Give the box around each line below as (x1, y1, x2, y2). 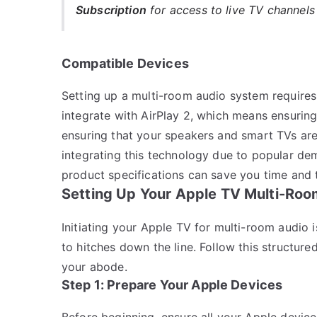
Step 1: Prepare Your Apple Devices (62, 277, 283, 292)
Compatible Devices (62, 55, 189, 71)
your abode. (62, 259, 127, 274)
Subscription (76, 2, 146, 17)
